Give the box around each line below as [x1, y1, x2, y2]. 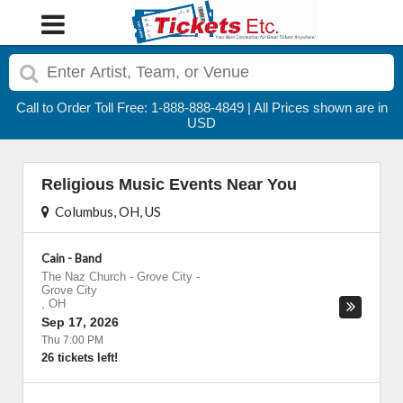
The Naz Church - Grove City [41, 270, 193, 283]
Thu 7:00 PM [41, 334, 103, 346]
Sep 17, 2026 [41, 315, 119, 329]
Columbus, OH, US [49, 203, 161, 219]
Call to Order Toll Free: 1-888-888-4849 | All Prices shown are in [15, 100, 388, 115]
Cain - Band [41, 251, 102, 265]
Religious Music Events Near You [41, 175, 297, 193]
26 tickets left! [41, 351, 118, 364]
